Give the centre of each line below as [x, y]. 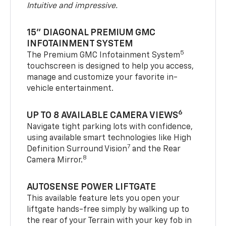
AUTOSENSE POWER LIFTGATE [92, 187]
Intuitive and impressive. [72, 6]
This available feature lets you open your [103, 199]
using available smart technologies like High [109, 138]
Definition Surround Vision [77, 149]
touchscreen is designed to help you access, [110, 66]
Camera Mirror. [55, 160]
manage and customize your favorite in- [102, 77]
